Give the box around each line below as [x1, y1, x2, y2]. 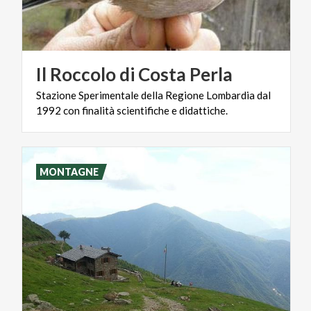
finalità [82, 103, 115, 117]
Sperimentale [78, 88, 139, 101]
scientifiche [117, 103, 169, 117]
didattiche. [179, 103, 228, 117]
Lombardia [206, 88, 255, 101]
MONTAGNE [40, 165, 99, 178]
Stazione [36, 88, 76, 101]
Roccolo [50, 62, 116, 85]
